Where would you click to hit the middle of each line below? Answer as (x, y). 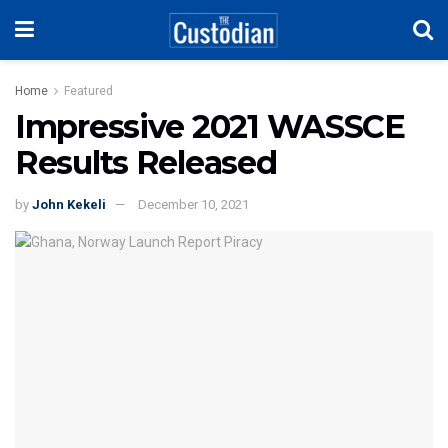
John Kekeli (69, 204)
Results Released (146, 162)
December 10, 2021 (193, 204)
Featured (88, 91)
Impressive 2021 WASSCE (210, 126)
